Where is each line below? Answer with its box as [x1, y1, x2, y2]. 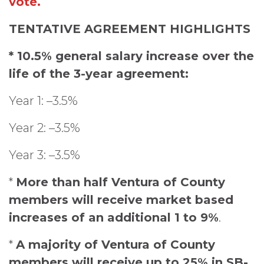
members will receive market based [9, 193, 233, 207]
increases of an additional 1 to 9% [9, 210, 219, 225]
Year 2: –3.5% [9, 121, 80, 135]
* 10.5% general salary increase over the [9, 49, 254, 63]
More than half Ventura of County [16, 175, 225, 189]
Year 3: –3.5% [9, 148, 80, 162]
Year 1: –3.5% [9, 94, 78, 108]
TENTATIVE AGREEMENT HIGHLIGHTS [9, 22, 250, 36]
